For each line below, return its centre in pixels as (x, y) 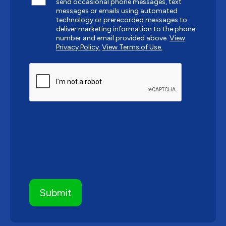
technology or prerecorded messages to (122, 20)
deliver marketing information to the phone (126, 29)
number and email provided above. (113, 38)
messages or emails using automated (117, 11)
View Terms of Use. (132, 47)
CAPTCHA (47, 67)
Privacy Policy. (78, 47)
